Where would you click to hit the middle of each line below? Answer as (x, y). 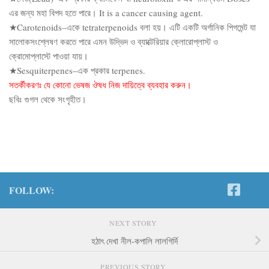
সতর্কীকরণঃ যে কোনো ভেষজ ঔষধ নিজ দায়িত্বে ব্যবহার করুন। (100, 84)
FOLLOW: (32, 190)
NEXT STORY (134, 222)
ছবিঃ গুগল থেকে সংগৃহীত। (48, 99)
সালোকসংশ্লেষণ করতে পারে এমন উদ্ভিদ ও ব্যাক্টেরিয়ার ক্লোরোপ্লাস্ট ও (113, 41)
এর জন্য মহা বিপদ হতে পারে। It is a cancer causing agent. (106, 12)
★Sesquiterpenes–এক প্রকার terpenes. (77, 70)
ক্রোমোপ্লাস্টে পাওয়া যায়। (49, 56)
